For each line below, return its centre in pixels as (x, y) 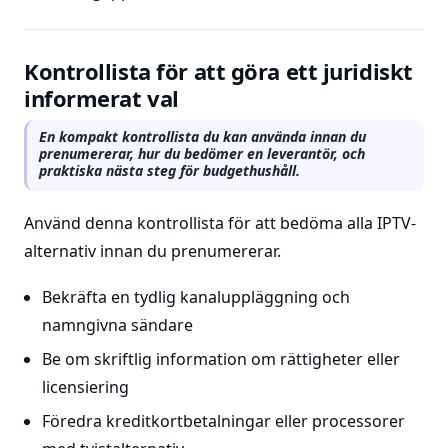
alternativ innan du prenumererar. (152, 251)
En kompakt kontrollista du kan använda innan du (202, 136)
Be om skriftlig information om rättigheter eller (220, 359)
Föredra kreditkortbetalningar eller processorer (223, 421)
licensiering (85, 387)
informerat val (101, 98)
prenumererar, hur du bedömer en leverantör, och (202, 153)
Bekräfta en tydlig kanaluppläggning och (195, 297)
